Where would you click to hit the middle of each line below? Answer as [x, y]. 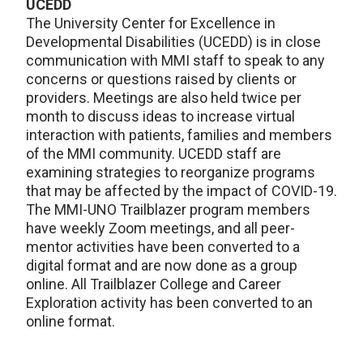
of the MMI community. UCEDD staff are [154, 154]
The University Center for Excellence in [151, 23]
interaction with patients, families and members [179, 135]
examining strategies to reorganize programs [171, 173]
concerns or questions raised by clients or [161, 79]
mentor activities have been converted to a [163, 247]
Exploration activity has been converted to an [169, 303]
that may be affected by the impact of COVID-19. [181, 191]
